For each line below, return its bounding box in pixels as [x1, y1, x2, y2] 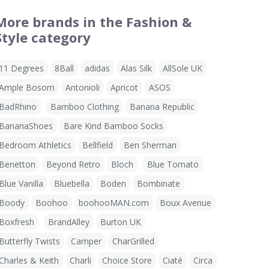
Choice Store [102, 255, 152, 266]
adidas [85, 62, 110, 74]
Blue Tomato [147, 159, 199, 170]
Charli [70, 255, 91, 266]
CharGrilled [112, 235, 154, 247]
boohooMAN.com [79, 197, 149, 208]
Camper [71, 235, 101, 247]
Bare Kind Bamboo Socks [64, 120, 163, 131]
